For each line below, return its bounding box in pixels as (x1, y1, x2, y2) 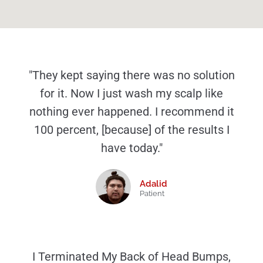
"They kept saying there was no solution (28, 69, 235, 83)
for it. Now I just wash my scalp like (40, 87, 223, 101)
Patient (140, 189, 164, 198)
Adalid (140, 178, 167, 190)
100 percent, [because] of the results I (33, 123, 230, 137)
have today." (100, 141, 163, 156)
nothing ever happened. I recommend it (29, 105, 234, 119)
